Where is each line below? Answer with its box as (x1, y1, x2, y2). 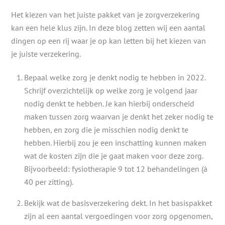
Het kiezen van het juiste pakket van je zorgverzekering (11, 10, 200, 20)
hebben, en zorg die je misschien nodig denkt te (24, 124, 188, 135)
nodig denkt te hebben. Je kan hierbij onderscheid (24, 98, 194, 108)
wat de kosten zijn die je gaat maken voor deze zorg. (24, 150, 203, 161)
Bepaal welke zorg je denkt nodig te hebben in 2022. (24, 72, 205, 82)
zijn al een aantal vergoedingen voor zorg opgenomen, (24, 210, 212, 221)
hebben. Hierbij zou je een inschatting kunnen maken (24, 137, 206, 148)
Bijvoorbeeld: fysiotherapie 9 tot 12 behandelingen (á (24, 163, 207, 174)
